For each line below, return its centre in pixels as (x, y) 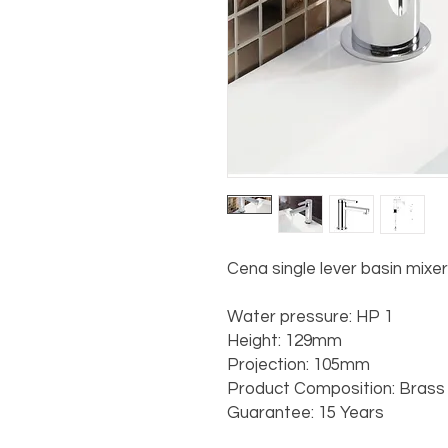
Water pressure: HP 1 (310, 317)
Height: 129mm (284, 341)
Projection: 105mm (298, 365)
